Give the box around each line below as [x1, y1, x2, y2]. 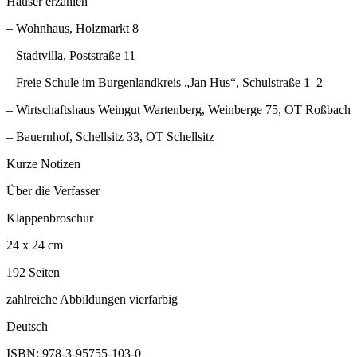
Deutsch [6, 320, 48, 334]
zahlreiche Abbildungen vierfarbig [6, 292, 178, 307]
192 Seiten [6, 265, 60, 280]
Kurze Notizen [6, 157, 80, 171]
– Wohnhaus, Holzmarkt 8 [6, 22, 139, 36]
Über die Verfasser [6, 184, 100, 198]
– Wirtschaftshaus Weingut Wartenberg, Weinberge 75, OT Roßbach [6, 103, 351, 117]
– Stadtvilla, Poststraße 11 [6, 49, 135, 63]
